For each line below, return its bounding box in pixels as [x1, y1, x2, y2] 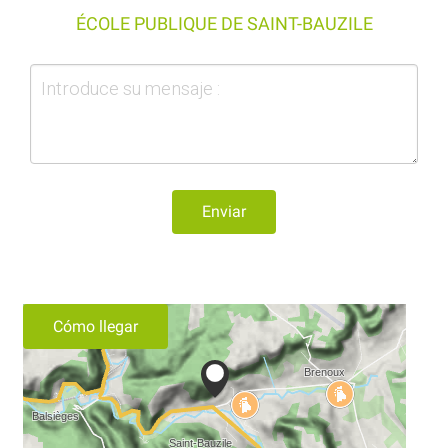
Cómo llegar [53, 316, 138, 336]
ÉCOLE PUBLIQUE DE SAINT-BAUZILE [75, 12, 373, 34]
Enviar [202, 201, 246, 221]
